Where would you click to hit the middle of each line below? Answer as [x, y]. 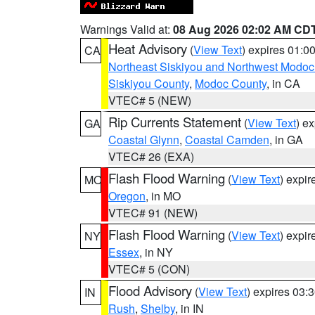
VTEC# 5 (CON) [149, 269]
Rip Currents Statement [175, 122]
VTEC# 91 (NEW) [153, 213]
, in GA [286, 140]
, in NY [156, 252]
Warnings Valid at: [127, 29]
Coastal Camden [227, 140]
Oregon [127, 196]
